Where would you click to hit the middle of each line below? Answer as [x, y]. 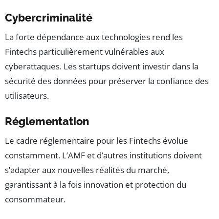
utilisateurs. [27, 96]
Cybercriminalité [49, 18]
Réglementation [47, 121]
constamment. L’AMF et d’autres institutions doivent [103, 155]
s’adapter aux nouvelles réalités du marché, [87, 170]
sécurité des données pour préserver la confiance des [107, 81]
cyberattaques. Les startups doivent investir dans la [102, 66]
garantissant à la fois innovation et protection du [96, 185]
